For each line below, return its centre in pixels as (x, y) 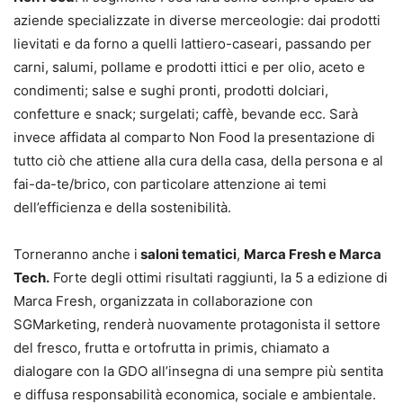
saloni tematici (187, 255)
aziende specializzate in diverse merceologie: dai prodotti (197, 21)
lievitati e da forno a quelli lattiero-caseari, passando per (193, 44)
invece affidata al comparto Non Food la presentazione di (194, 138)
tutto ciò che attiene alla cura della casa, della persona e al (198, 161)
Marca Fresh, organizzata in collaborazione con (163, 301)
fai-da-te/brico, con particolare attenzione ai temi (170, 184)
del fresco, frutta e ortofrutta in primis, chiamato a (171, 348)
